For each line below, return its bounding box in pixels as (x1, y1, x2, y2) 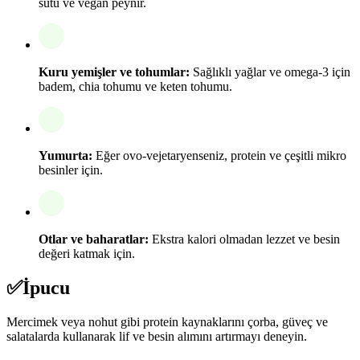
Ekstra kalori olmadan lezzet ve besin (149, 232, 340, 247)
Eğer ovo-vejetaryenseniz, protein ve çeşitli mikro (92, 149, 346, 163)
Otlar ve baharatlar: (39, 232, 149, 247)
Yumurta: (39, 149, 92, 163)
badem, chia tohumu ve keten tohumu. (39, 80, 232, 94)
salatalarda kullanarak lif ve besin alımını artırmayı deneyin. (6, 329, 307, 344)
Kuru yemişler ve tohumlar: (39, 65, 190, 80)
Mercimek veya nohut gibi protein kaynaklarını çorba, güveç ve (6, 315, 328, 329)
